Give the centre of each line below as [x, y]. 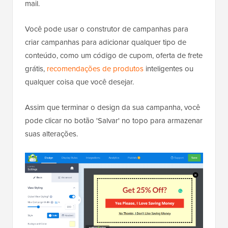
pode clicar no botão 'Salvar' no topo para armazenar [114, 121]
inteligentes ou [168, 69]
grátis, [36, 69]
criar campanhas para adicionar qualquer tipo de [106, 42]
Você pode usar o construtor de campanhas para [107, 29]
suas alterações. [51, 134]
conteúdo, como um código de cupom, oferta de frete [114, 56]
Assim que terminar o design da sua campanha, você [112, 108]
